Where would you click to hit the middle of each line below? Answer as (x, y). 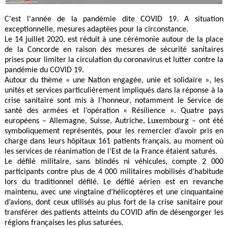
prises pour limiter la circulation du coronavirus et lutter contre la (114, 60)
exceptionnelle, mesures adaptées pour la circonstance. (97, 30)
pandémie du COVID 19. (45, 70)
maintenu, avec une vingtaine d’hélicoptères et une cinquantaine (114, 193)
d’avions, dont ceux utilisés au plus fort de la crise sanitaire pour (114, 203)
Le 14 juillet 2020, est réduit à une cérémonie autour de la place (114, 40)
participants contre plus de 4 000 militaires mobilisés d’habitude (114, 172)
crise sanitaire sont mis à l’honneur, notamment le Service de (114, 101)
